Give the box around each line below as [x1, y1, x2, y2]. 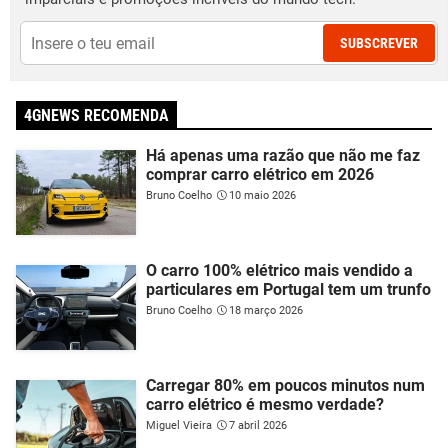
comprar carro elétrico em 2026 [146, 165, 374, 185]
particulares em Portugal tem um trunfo [146, 280, 431, 300]
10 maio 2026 [229, 189, 296, 203]
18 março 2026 [229, 304, 303, 318]
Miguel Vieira [146, 419, 212, 433]
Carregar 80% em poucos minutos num [146, 376, 425, 396]
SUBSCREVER [340, 35, 418, 52]
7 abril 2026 [229, 419, 287, 433]
